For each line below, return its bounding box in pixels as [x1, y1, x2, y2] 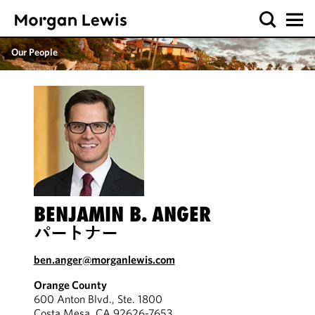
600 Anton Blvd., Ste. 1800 [33, 292, 162, 306]
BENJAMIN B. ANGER [33, 202, 211, 226]
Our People [11, 46, 58, 58]
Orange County [33, 278, 107, 292]
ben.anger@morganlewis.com [33, 252, 175, 266]
